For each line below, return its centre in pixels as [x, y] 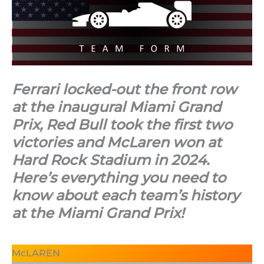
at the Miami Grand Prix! [98, 213]
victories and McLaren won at [117, 142]
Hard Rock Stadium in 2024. [110, 160]
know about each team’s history [126, 195]
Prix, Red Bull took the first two [122, 124]
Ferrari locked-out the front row [124, 89]
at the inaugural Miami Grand [116, 107]
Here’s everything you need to [119, 177]
